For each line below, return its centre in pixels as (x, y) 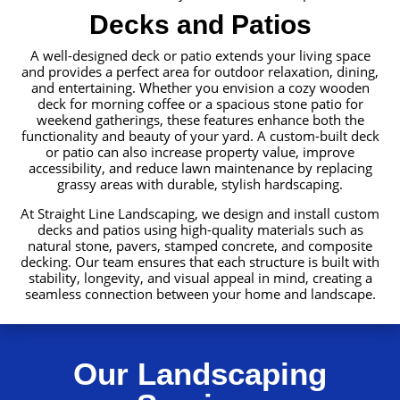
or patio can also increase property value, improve (200, 152)
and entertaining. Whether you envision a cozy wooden (200, 88)
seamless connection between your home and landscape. (200, 294)
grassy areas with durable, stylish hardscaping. (200, 184)
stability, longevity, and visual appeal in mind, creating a (200, 278)
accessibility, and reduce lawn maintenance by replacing (200, 168)
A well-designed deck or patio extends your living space (200, 56)
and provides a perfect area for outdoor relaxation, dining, (200, 72)
